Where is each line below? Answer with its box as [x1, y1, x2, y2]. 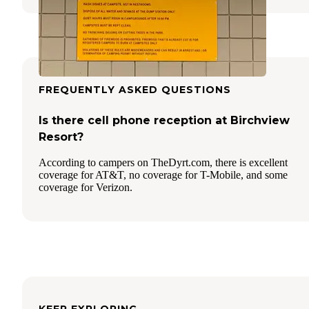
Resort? [39, 130, 83, 144]
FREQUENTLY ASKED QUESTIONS [39, 83, 231, 97]
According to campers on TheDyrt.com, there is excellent [39, 157, 288, 169]
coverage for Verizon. [39, 181, 132, 194]
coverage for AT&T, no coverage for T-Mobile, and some [39, 169, 288, 181]
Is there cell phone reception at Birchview [39, 114, 290, 128]
